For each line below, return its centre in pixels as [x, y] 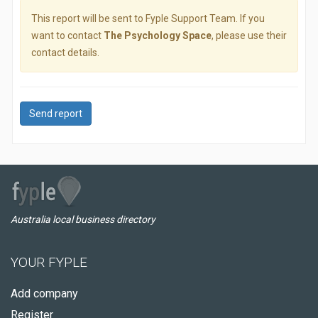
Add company [44, 294]
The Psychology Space [158, 35]
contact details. [65, 53]
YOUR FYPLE [49, 262]
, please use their [249, 35]
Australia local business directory [83, 219]
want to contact [67, 35]
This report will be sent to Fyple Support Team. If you [148, 18]
